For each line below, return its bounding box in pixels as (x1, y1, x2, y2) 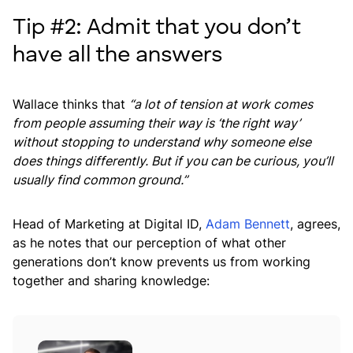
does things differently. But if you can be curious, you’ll (13, 153, 333, 169)
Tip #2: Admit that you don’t (13, 17, 301, 40)
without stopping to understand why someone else (13, 134, 311, 150)
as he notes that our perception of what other (13, 235, 286, 251)
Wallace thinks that (13, 96, 129, 113)
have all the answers (13, 44, 230, 68)
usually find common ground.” (13, 172, 188, 188)
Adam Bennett (206, 216, 290, 232)
